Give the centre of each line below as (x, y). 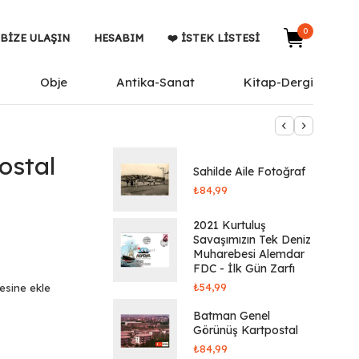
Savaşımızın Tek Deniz (252, 240)
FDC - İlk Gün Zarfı (244, 268)
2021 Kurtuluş (230, 225)
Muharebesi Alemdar (249, 254)
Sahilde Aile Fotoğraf (249, 171)
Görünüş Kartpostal (246, 330)
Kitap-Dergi (278, 82)
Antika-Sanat (156, 82)
